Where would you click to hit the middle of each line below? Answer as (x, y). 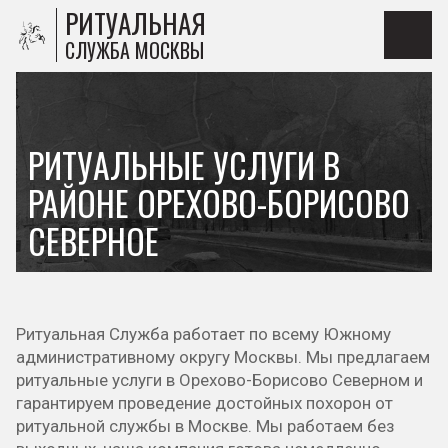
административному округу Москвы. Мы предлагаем (223, 357)
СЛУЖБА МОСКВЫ (134, 50)
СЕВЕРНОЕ (93, 241)
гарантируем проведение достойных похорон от (204, 403)
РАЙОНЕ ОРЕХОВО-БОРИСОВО (219, 203)
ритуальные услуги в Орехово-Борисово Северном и (219, 380)
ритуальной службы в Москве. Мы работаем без (205, 426)
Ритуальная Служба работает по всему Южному (203, 334)
